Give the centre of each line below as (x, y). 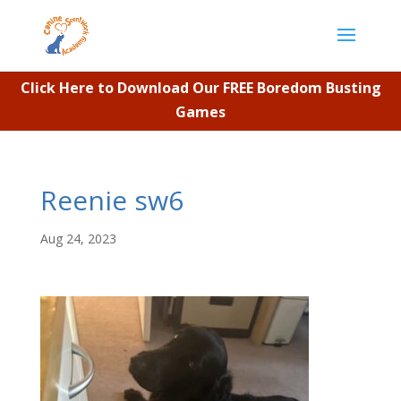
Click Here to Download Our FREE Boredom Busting (200, 88)
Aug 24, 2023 (78, 239)
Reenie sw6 (111, 200)
